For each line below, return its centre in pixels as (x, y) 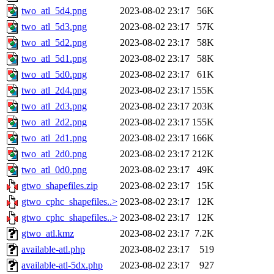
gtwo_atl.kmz (48, 234)
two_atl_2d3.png (54, 106)
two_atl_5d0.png (54, 75)
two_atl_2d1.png (54, 138)
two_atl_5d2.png (54, 43)
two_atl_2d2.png (54, 122)
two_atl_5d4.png (54, 11)
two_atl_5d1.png (54, 59)
